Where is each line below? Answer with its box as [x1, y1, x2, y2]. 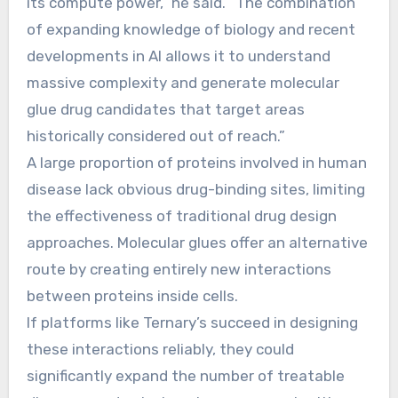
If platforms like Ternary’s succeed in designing [26, 313, 358, 331]
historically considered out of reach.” [26, 126, 285, 145]
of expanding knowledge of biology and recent [26, 20, 355, 38]
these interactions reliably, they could [26, 339, 294, 358]
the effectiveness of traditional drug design [26, 206, 337, 225]
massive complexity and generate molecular [26, 73, 339, 92]
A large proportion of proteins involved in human [26, 153, 367, 171]
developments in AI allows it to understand [26, 46, 330, 65]
